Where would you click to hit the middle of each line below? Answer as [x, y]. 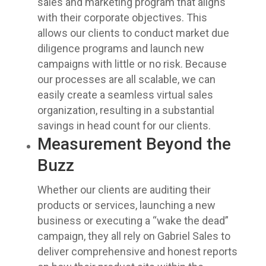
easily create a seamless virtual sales [125, 95]
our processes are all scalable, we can [126, 79]
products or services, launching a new [126, 205]
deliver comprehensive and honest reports [137, 251]
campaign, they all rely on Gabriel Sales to [134, 236]
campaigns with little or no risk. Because [132, 64]
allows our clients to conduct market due [133, 33]
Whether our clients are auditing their [124, 190]
